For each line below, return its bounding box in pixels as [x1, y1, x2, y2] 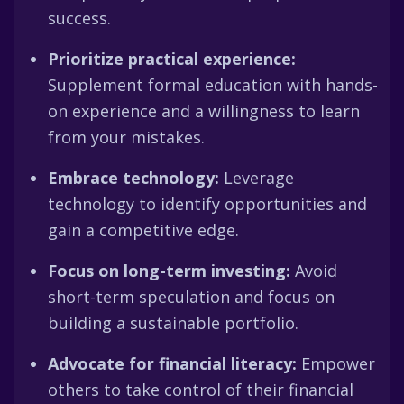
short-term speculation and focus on [48, 286, 335, 308]
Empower [297, 353, 375, 374]
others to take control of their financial [48, 379, 353, 400]
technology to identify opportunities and [48, 193, 367, 215]
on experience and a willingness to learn [48, 100, 360, 122]
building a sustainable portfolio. [48, 312, 298, 334]
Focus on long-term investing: [48, 260, 290, 281]
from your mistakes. [48, 126, 205, 148]
